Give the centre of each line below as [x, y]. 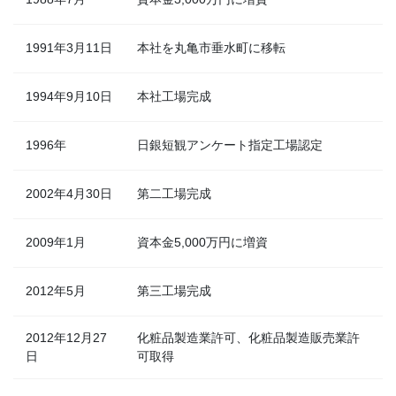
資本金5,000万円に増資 [202, 243]
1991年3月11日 [69, 48]
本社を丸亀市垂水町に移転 [211, 48]
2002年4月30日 [69, 194]
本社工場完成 [174, 97]
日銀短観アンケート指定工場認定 [230, 145]
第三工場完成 [174, 291]
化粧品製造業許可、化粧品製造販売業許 [248, 338]
